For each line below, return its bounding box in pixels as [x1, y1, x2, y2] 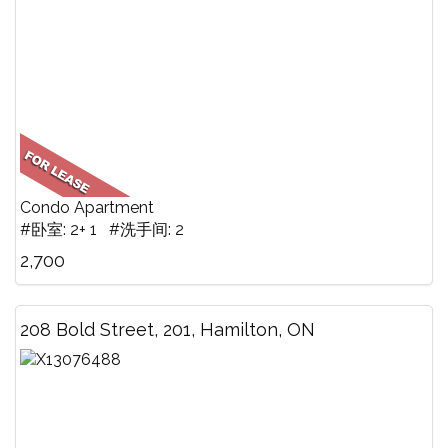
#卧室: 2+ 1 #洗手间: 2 [20, 219, 184, 239]
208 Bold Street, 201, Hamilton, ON [20, 318, 315, 340]
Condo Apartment [20, 197, 154, 217]
